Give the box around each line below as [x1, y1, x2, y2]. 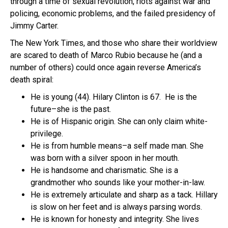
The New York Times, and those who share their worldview [10, 38, 217, 48]
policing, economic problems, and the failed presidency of [10, 8, 216, 18]
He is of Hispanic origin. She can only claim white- [31, 116, 208, 126]
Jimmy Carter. [10, 20, 59, 31]
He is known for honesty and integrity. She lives [31, 214, 199, 224]
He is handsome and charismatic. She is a [31, 165, 178, 175]
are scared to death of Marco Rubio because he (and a [10, 50, 202, 60]
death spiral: [10, 74, 55, 84]
